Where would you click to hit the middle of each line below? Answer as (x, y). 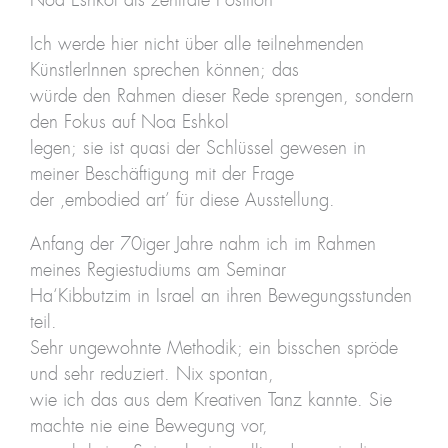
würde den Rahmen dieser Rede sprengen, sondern (221, 97)
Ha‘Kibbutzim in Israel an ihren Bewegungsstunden (220, 297)
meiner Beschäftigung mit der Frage (161, 175)
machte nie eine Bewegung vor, (148, 427)
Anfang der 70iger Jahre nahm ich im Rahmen (202, 245)
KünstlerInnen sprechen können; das (164, 71)
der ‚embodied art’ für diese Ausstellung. (182, 201)
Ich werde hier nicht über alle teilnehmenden (196, 45)
